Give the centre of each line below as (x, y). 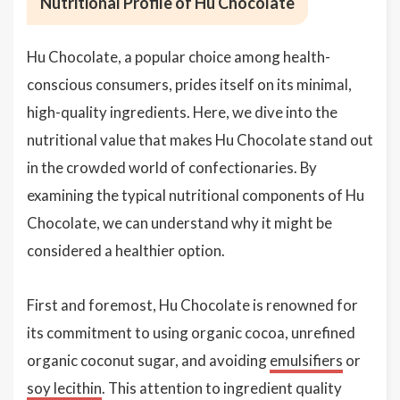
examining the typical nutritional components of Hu (196, 195)
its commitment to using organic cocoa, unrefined (191, 333)
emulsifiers (306, 360)
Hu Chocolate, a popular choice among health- (179, 57)
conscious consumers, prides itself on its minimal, (189, 84)
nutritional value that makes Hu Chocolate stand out (200, 140)
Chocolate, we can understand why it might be (179, 223)
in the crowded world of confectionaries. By (172, 167)
